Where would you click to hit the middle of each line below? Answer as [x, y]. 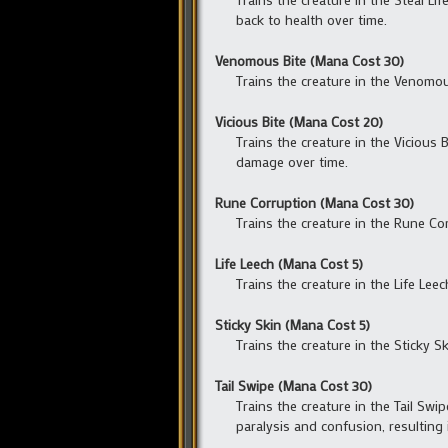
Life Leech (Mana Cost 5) [289, 264]
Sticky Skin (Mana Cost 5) [292, 325]
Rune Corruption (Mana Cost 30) [314, 203]
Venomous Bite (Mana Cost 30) [309, 61]
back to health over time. [311, 20]
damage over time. [292, 162]
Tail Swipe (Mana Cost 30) [293, 386]
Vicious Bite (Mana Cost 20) [299, 122]
